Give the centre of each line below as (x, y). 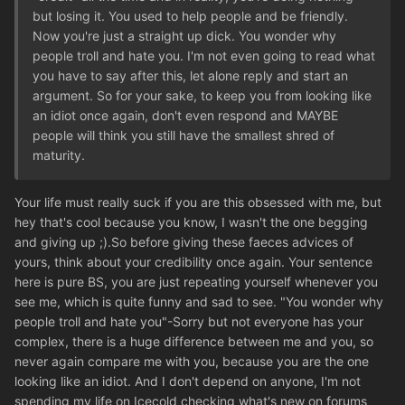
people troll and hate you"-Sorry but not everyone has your (189, 322)
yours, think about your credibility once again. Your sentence (193, 262)
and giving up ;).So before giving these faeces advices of (184, 242)
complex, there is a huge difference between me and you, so (194, 342)
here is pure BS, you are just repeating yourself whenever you (196, 282)
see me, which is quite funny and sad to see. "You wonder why (199, 302)
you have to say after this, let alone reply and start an (190, 76)
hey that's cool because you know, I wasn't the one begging (191, 222)
